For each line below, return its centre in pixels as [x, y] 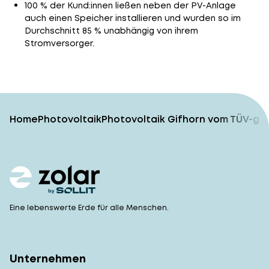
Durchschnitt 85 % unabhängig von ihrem [111, 31]
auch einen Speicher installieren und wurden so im [132, 18]
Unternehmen [48, 258]
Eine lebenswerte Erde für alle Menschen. [89, 207]
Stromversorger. [59, 43]
